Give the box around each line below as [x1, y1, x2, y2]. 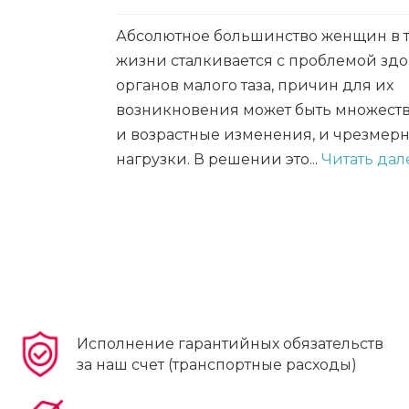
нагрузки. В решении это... [116, 151, 322, 168]
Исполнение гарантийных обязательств [77, 335, 384, 352]
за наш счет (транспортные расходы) [77, 356, 358, 373]
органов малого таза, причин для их [116, 77, 394, 94]
